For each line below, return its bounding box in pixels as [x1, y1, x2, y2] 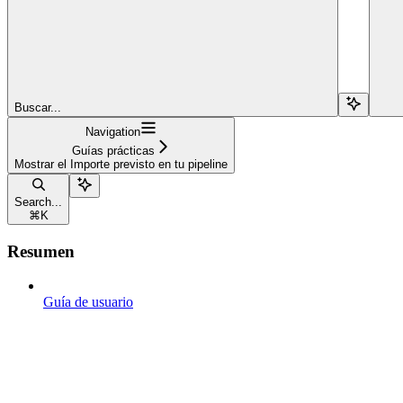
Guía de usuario [43, 294, 133, 310]
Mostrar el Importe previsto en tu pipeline [14, 157, 228, 171]
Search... [14, 194, 62, 209]
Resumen [7, 241, 75, 261]
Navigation [85, 124, 140, 139]
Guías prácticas [71, 143, 155, 157]
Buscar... [14, 100, 61, 114]
